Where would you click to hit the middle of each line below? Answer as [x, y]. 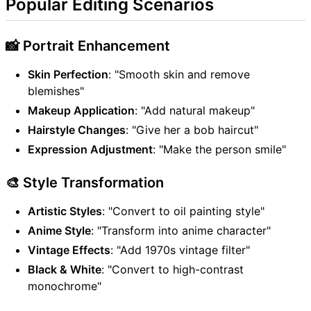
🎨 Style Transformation [85, 183]
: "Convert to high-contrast [173, 270]
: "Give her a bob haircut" [192, 130]
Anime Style [59, 231]
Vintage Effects [69, 250]
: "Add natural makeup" [195, 111]
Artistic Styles [65, 211]
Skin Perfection [68, 75]
